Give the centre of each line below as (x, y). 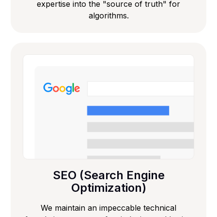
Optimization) (108, 188)
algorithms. (108, 16)
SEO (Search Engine (108, 175)
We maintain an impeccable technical (108, 208)
